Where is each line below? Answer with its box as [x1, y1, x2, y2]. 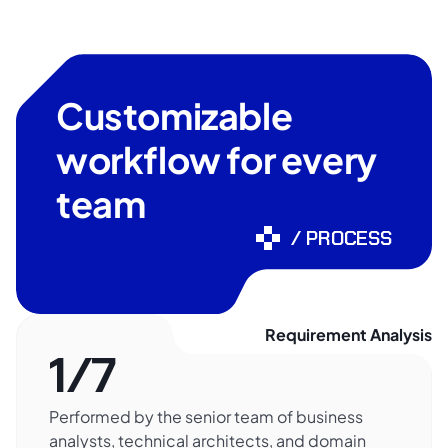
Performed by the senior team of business [49, 406, 363, 428]
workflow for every [56, 137, 377, 183]
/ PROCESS [291, 225, 392, 252]
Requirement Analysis [265, 324, 432, 346]
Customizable [56, 93, 293, 139]
